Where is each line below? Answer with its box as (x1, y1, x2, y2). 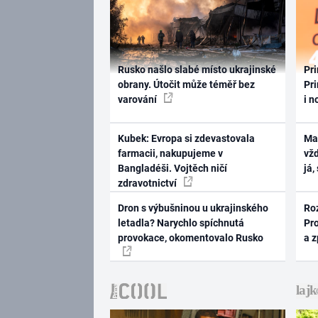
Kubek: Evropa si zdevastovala (117, 133, 255, 145)
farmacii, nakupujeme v (117, 148, 223, 160)
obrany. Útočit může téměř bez (117, 78, 255, 90)
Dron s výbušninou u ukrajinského (117, 202, 268, 214)
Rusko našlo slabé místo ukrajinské (117, 63, 276, 75)
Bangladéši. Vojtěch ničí (117, 163, 227, 175)
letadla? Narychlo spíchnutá (117, 216, 244, 229)
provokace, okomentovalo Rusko (117, 231, 263, 243)
